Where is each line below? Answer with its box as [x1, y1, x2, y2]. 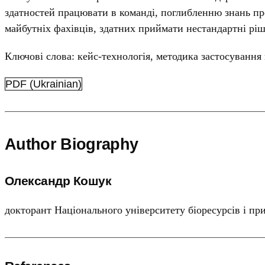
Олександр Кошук [5, 174, 112, 188]
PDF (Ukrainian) [5, 78, 82, 91]
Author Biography [5, 135, 138, 153]
